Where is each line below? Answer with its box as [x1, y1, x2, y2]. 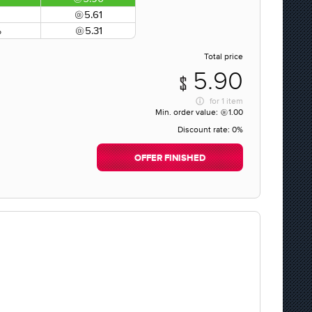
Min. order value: [155, 107, 220, 117]
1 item [221, 96, 243, 106]
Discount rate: [178, 125, 232, 134]
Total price [204, 52, 243, 61]
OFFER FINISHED [134, 154, 205, 163]
